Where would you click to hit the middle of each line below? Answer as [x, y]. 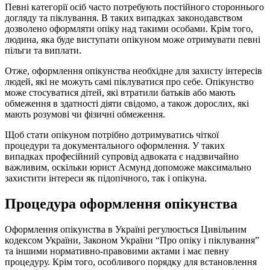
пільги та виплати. [43, 50]
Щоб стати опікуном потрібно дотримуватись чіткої [112, 134]
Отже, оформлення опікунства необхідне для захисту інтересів [133, 71]
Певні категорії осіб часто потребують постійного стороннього [134, 7]
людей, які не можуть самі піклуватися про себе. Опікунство [129, 81]
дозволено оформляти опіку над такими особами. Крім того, [129, 28]
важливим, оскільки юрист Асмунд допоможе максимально [128, 167]
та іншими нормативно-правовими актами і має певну [117, 251]
